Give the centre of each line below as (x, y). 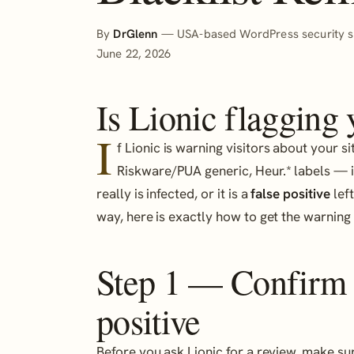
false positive (290, 193)
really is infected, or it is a (174, 193)
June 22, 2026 (134, 54)
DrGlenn (136, 34)
